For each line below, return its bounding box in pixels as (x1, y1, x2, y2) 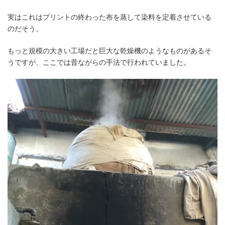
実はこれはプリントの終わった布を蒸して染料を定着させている (8, 13, 211, 22)
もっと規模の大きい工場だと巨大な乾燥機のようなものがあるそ (8, 47, 211, 55)
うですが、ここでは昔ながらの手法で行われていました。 (8, 58, 190, 67)
